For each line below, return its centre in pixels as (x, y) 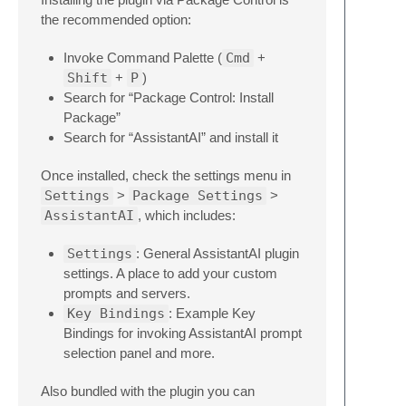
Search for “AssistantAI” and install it (171, 137)
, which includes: (187, 215)
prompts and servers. (127, 293)
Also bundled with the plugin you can (148, 391)
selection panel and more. (139, 353)
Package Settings (198, 195)
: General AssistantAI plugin (217, 253)
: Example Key (212, 313)
